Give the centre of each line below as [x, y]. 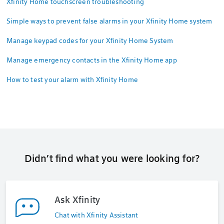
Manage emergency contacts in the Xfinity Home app [92, 60]
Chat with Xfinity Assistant [96, 215]
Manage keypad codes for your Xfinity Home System [90, 40]
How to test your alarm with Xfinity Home [72, 79]
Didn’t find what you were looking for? [112, 158]
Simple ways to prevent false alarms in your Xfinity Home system [109, 21]
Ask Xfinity [77, 199]
